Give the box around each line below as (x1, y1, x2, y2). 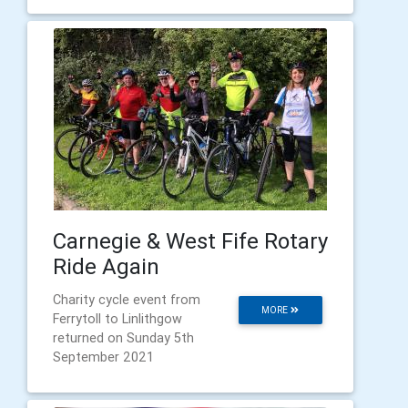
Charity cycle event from (53, 291, 200, 308)
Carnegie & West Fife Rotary (53, 227, 328, 254)
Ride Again (53, 252, 159, 280)
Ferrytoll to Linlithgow (53, 310, 182, 327)
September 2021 (53, 348, 154, 365)
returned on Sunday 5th (53, 329, 194, 346)
